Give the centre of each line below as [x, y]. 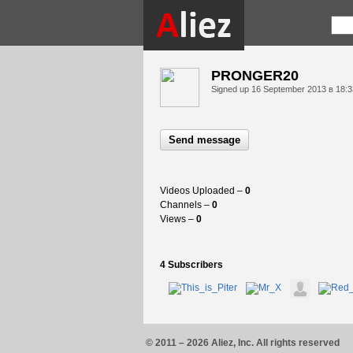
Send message [204, 140]
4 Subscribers [191, 265]
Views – [178, 219]
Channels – [186, 205]
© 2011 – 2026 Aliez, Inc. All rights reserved [242, 343]
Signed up [231, 89]
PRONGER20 [255, 76]
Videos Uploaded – [202, 191]
